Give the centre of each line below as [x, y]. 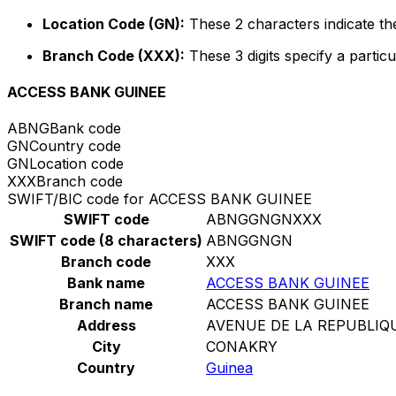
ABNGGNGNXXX [264, 220]
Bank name [106, 283]
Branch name [106, 305]
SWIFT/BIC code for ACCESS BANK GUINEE [160, 199]
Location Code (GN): [114, 23]
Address [106, 326]
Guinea [229, 368]
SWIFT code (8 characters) [106, 241]
